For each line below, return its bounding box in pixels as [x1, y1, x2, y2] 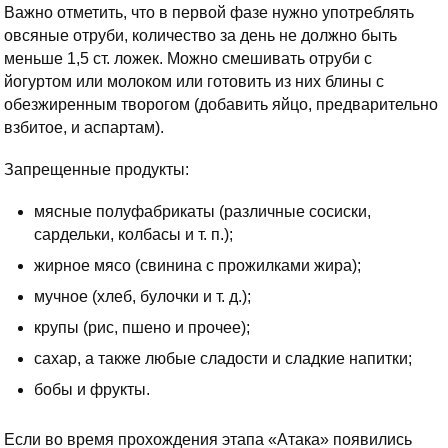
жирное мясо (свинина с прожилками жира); [34, 257, 361, 275]
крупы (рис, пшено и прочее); [34, 319, 250, 337]
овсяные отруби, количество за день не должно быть [4, 27, 397, 45]
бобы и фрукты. [34, 381, 150, 399]
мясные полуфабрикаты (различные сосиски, [34, 203, 371, 221]
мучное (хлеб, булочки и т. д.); [34, 288, 251, 306]
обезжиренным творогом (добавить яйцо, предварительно [4, 96, 438, 114]
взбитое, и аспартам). [4, 119, 164, 137]
